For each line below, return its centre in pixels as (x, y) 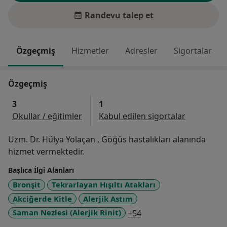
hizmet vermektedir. (46, 152)
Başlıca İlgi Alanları (41, 170)
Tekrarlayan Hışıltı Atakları (104, 185)
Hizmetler (90, 51)
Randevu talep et (119, 15)
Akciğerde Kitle (42, 198)
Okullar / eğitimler (47, 116)
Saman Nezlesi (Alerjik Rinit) (67, 213)
